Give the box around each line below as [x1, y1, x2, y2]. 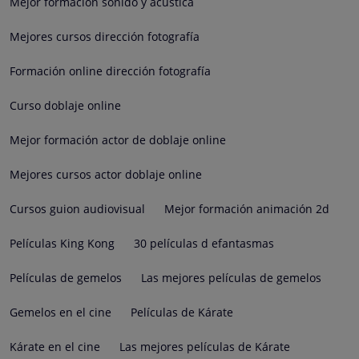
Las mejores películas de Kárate [119, 338, 290, 354]
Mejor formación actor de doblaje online [10, 131, 226, 147]
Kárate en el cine [10, 338, 100, 354]
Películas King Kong [10, 235, 115, 251]
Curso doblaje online [10, 97, 121, 113]
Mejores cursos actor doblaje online [10, 166, 202, 182]
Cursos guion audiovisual [10, 200, 145, 216]
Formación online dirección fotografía [10, 63, 211, 79]
